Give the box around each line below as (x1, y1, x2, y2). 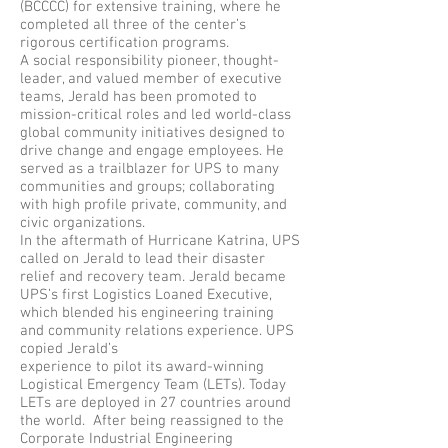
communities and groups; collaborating (20, 178, 275, 196)
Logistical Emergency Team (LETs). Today (20, 376, 286, 394)
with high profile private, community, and (20, 196, 287, 214)
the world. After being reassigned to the (20, 412, 284, 430)
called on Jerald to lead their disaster (20, 250, 265, 268)
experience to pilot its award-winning (20, 358, 264, 376)
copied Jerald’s (20, 340, 122, 358)
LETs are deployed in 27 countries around (20, 394, 291, 412)
